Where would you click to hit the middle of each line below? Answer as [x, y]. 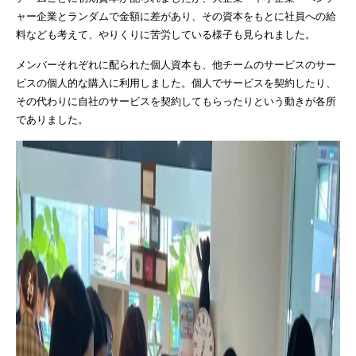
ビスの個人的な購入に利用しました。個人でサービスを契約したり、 [176, 83]
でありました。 [52, 120]
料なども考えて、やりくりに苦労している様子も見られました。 [166, 35]
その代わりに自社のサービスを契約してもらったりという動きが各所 [176, 101]
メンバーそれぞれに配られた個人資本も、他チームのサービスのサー [176, 65]
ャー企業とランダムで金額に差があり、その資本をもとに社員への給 [176, 16]
